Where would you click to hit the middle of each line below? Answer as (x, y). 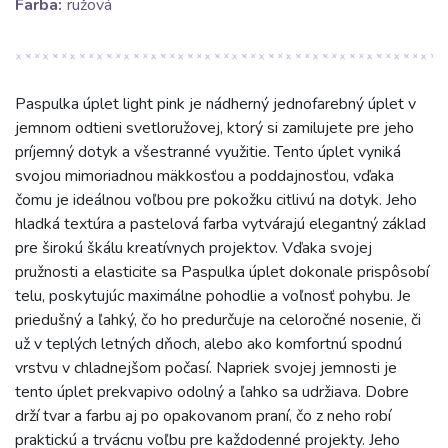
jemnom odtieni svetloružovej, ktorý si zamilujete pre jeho (214, 128)
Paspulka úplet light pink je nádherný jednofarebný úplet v (215, 104)
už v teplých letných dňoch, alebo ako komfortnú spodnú (208, 344)
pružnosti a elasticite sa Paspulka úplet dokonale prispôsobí (222, 272)
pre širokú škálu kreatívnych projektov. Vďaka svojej (193, 248)
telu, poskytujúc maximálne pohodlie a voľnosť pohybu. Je (213, 296)
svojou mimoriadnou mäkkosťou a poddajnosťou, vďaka (204, 176)
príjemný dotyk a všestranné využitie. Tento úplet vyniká (208, 152)
